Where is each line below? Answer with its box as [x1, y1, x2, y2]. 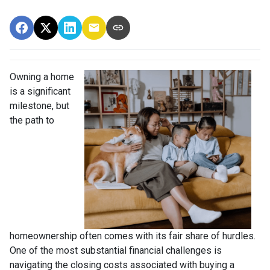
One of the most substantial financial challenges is [10, 244, 222, 256]
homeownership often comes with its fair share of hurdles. [10, 230, 256, 242]
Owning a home [10, 71, 74, 83]
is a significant [10, 85, 71, 97]
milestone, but [10, 99, 69, 111]
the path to [10, 114, 54, 126]
